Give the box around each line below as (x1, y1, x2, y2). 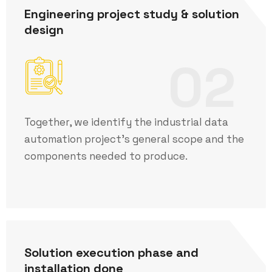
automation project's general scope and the (24, 132, 244, 146)
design (24, 22, 64, 38)
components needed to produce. (24, 149, 188, 163)
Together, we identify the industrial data (24, 115, 228, 129)
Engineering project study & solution (24, 6, 239, 22)
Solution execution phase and (24, 245, 199, 260)
